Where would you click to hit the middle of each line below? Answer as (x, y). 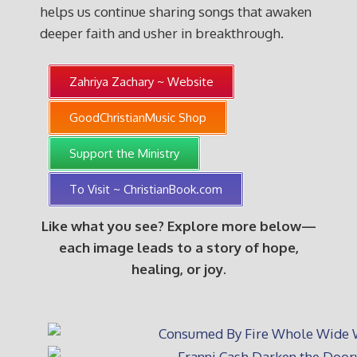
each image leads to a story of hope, (178, 247)
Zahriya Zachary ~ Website (141, 82)
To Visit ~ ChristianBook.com (146, 189)
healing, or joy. (178, 269)
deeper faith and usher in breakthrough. (162, 33)
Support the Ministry (124, 153)
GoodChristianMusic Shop (138, 118)
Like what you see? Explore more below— (178, 226)
